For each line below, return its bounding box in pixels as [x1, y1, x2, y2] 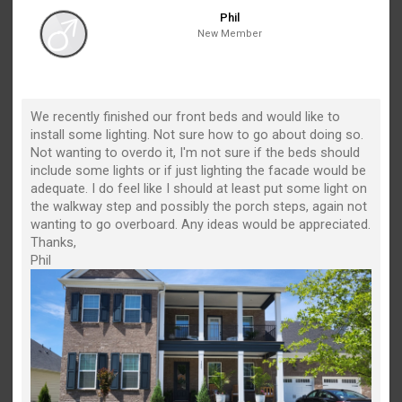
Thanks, [31, 234, 77, 250]
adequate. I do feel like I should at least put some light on [31, 180, 368, 197]
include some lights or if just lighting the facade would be [31, 162, 367, 179]
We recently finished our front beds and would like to [31, 109, 341, 125]
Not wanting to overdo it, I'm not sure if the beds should [31, 144, 361, 161]
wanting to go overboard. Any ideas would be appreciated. [31, 216, 371, 232]
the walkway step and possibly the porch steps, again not [31, 198, 368, 214]
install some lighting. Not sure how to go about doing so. [31, 127, 364, 143]
